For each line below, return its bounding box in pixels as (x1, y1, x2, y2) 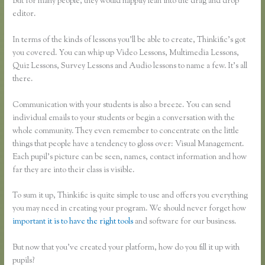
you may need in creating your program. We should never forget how (12, 203, 247, 215)
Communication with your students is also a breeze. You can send (12, 99, 231, 111)
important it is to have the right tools (12, 216, 134, 228)
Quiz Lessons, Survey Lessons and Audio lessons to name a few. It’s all (12, 60, 248, 72)
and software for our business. (133, 216, 237, 228)
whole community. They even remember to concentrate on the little (12, 125, 240, 137)
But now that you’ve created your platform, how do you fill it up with (12, 242, 240, 254)
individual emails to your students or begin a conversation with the (12, 112, 235, 124)
